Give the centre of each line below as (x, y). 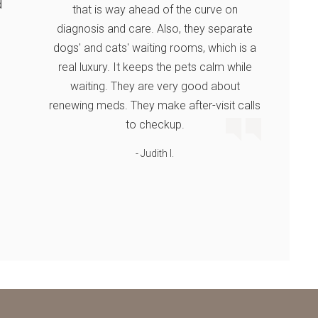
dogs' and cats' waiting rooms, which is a (155, 48)
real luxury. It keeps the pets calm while (155, 67)
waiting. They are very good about (155, 86)
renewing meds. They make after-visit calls (155, 105)
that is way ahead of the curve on (155, 10)
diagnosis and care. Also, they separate (155, 29)
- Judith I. (155, 153)
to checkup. (155, 125)
